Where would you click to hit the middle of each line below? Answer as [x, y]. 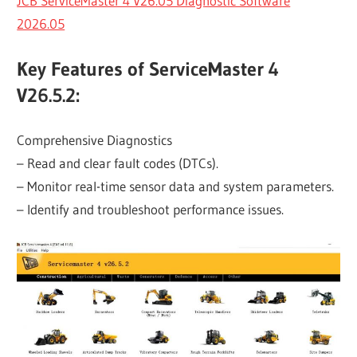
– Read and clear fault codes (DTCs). [118, 163]
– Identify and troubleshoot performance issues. [151, 210]
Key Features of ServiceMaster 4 [148, 69]
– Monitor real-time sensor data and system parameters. [176, 186]
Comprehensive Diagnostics [95, 140]
